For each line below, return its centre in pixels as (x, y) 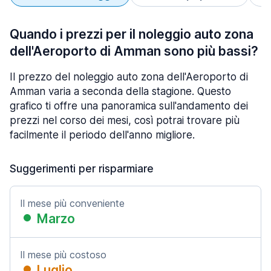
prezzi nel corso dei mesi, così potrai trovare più (125, 120)
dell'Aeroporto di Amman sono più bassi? (134, 51)
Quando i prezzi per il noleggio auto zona (132, 34)
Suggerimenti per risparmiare (82, 169)
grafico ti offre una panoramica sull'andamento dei (129, 106)
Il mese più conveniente (72, 203)
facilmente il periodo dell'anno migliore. (102, 135)
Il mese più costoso (63, 255)
